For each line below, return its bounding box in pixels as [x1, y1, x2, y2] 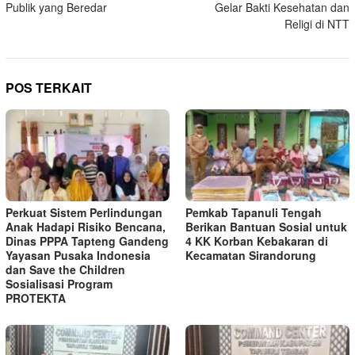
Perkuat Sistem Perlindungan [6, 204, 162, 221]
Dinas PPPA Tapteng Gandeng [6, 233, 169, 250]
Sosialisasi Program [6, 276, 113, 292]
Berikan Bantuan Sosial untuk [185, 219, 347, 235]
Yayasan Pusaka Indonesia [6, 247, 151, 264]
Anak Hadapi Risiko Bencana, [6, 219, 166, 235]
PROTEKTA [6, 290, 66, 307]
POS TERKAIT [6, 78, 92, 97]
